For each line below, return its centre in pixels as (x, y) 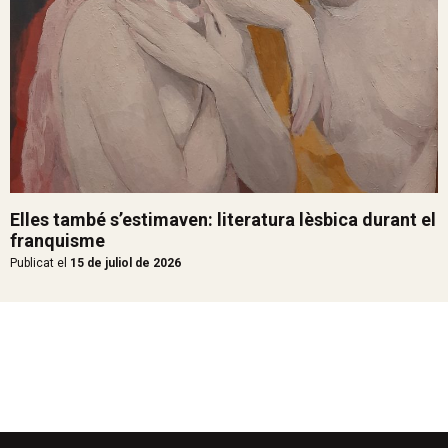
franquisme (57, 241)
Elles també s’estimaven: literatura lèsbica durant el (223, 220)
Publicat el (38, 263)
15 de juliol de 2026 (124, 263)
